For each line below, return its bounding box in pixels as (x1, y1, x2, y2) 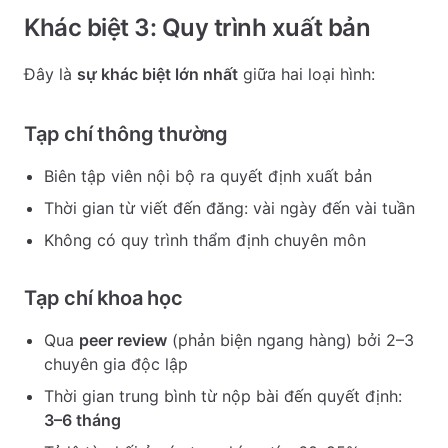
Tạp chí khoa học (24, 286, 183, 310)
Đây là (24, 64, 77, 84)
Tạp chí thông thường (24, 122, 228, 146)
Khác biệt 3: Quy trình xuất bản (24, 13, 371, 42)
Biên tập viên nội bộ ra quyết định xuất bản (44, 166, 372, 186)
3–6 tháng (44, 410, 121, 430)
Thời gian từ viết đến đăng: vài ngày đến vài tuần (44, 198, 415, 218)
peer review (79, 330, 167, 350)
